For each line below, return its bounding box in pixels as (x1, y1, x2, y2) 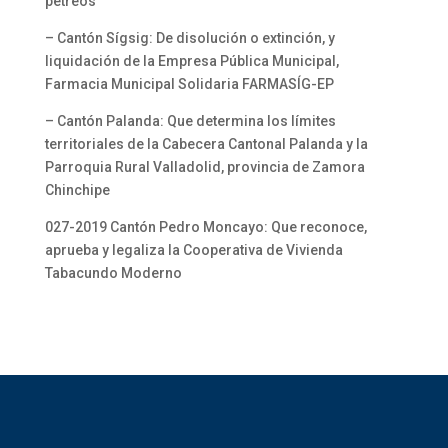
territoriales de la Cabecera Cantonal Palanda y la (44, 136, 368, 152)
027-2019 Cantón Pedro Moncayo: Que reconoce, (44, 219, 367, 235)
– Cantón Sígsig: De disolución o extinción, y (44, 30, 335, 46)
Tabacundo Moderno (44, 265, 182, 281)
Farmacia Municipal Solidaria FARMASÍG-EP (44, 76, 334, 92)
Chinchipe (44, 182, 110, 198)
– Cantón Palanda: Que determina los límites (44, 113, 336, 129)
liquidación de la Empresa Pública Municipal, (44, 53, 339, 69)
